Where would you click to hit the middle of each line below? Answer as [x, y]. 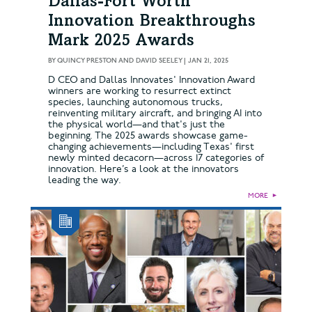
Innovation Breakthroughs [152, 22]
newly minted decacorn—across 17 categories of [156, 157]
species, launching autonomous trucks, [135, 102]
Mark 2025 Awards [121, 41]
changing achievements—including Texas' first [151, 146]
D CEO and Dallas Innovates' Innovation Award [151, 79]
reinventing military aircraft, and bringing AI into [155, 113]
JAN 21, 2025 [208, 60]
